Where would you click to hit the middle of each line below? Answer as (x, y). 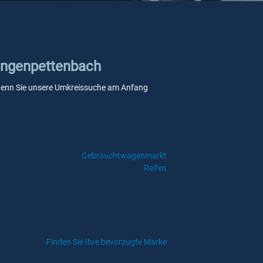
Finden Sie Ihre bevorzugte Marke (107, 242)
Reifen (155, 168)
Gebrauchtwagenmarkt (124, 156)
